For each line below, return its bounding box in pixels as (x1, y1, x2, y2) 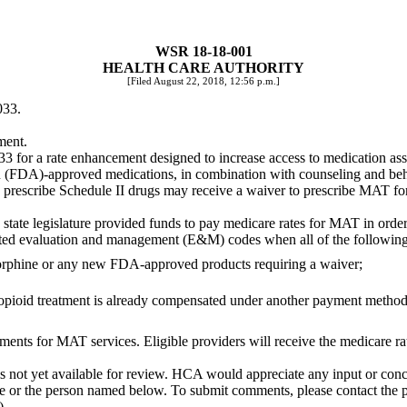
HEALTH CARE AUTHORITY (103, 60, 304, 75)
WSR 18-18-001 (154, 44, 253, 59)
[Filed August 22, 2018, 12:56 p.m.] (127, 76, 280, 86)
